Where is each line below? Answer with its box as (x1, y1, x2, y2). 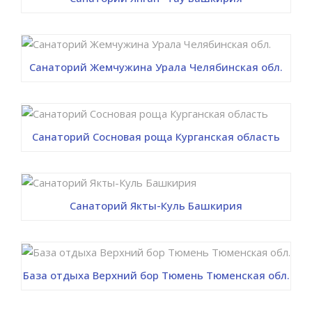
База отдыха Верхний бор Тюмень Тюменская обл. (22, 267, 290, 282)
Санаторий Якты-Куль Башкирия (70, 198, 242, 213)
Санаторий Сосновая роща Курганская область (32, 129, 280, 143)
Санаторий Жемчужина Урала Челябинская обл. (29, 60, 283, 75)
